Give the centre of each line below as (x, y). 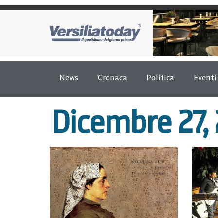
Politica (160, 77)
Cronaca (112, 77)
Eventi (205, 77)
